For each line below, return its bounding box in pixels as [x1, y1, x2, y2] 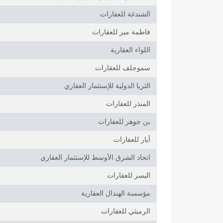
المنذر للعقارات [106, 100, 150, 108]
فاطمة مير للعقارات [92, 28, 150, 36]
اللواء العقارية [111, 46, 150, 54]
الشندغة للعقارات [100, 10, 150, 18]
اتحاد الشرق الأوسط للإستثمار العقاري [40, 154, 150, 162]
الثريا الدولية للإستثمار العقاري [64, 82, 150, 90]
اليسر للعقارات [107, 172, 150, 180]
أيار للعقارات [113, 136, 150, 144]
